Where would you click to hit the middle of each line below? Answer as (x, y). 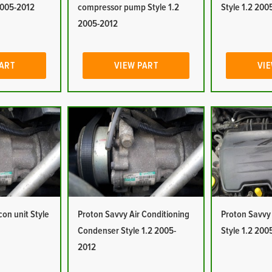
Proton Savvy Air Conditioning (134, 214)
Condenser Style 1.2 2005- (127, 231)
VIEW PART (136, 66)
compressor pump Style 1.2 (129, 7)
